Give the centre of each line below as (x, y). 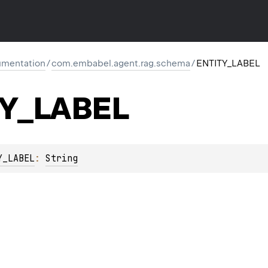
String (62, 158)
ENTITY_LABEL (228, 63)
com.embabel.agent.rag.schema (121, 63)
